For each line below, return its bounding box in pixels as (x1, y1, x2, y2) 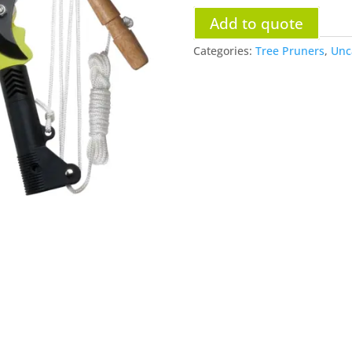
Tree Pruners (255, 43, 324, 58)
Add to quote (209, 13, 303, 34)
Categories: (192, 43, 255, 58)
